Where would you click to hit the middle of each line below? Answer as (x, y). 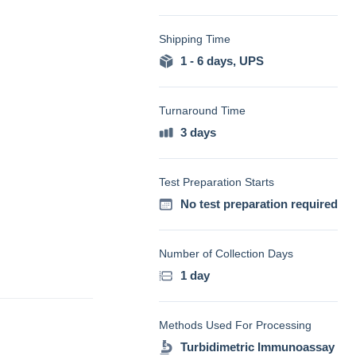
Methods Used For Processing (235, 325)
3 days (198, 132)
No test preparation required (259, 204)
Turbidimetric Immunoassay (257, 347)
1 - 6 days (207, 61)
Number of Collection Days (226, 253)
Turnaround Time (202, 110)
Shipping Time (195, 39)
